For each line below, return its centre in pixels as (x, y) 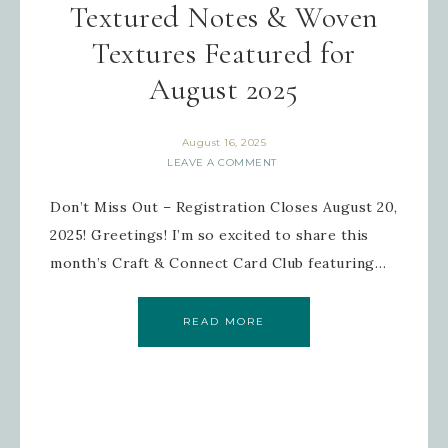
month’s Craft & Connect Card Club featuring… (218, 263)
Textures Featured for (224, 53)
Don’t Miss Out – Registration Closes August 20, (224, 207)
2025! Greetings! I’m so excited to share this (209, 235)
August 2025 (224, 89)
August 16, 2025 (224, 142)
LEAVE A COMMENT (222, 162)
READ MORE (224, 321)
